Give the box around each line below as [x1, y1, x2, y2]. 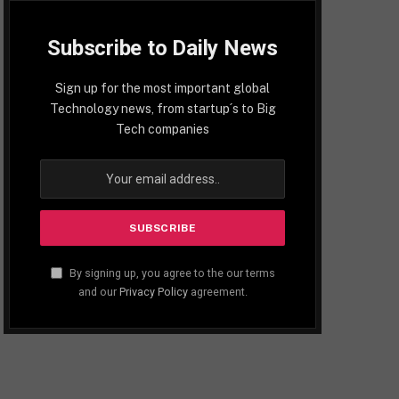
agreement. [187, 285, 248, 299]
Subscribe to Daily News [47, 36, 278, 61]
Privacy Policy [118, 285, 188, 299]
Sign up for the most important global [55, 81, 271, 96]
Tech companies [116, 122, 210, 137]
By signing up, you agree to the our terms [66, 266, 275, 281]
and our [77, 285, 119, 299]
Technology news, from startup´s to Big [49, 102, 276, 117]
